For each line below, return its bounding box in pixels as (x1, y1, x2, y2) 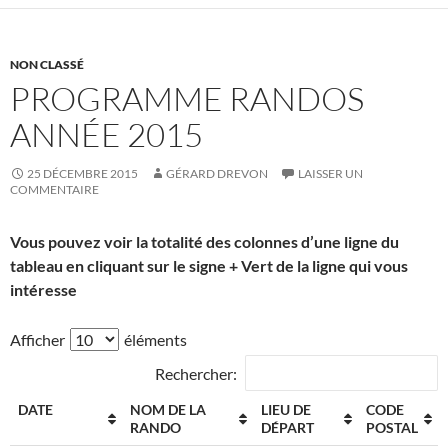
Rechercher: (155, 364, 237, 384)
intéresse (10, 280, 77, 300)
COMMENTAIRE (10, 182, 99, 198)
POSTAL (366, 419, 418, 437)
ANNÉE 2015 (10, 114, 203, 156)
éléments (121, 330, 187, 350)
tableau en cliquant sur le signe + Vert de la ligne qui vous (10, 256, 408, 276)
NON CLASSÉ (10, 57, 84, 73)
